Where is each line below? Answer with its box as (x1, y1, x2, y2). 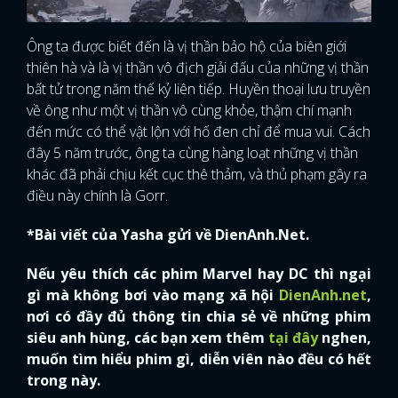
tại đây (268, 328, 322, 348)
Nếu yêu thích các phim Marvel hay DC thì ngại (27, 264, 371, 284)
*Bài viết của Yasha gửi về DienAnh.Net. (27, 225, 309, 245)
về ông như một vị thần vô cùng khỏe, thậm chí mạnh (27, 100, 352, 121)
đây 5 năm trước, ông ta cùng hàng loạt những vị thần (27, 143, 358, 163)
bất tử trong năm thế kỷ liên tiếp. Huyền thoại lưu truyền (27, 79, 370, 99)
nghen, (322, 328, 371, 348)
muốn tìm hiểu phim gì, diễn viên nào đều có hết (27, 349, 371, 370)
